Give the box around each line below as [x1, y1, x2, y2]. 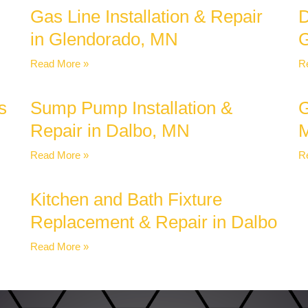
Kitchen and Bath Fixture [30, 189, 222, 210]
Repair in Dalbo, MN [30, 120, 190, 142]
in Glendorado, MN [30, 29, 178, 50]
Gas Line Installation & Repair [30, 6, 263, 27]
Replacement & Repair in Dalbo [30, 212, 277, 233]
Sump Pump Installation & [30, 98, 232, 119]
